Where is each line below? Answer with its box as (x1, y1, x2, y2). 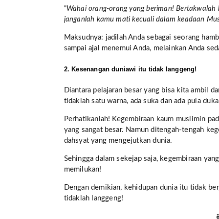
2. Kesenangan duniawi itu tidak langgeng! (64, 66, 197, 73)
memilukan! (64, 165, 102, 173)
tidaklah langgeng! (64, 194, 124, 202)
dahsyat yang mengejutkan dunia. (64, 136, 173, 144)
